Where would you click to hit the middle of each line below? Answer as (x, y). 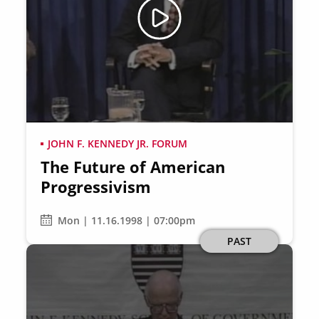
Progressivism (96, 187)
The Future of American (133, 167)
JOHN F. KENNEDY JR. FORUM (118, 143)
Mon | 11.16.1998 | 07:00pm (127, 220)
